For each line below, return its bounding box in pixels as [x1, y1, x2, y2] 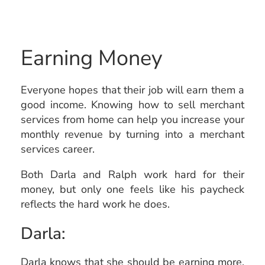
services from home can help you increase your [21, 112, 244, 127]
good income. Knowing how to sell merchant [21, 97, 244, 112]
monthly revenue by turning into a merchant [21, 127, 244, 141]
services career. [21, 141, 95, 156]
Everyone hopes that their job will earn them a [21, 82, 244, 97]
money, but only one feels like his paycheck [21, 182, 244, 196]
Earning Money [21, 43, 163, 73]
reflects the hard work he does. [21, 196, 170, 211]
